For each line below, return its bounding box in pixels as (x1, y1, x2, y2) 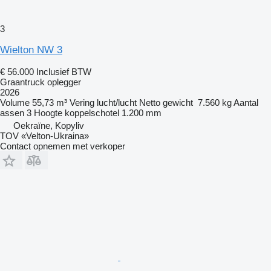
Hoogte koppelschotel (34, 107, 119, 118)
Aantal (233, 97, 258, 108)
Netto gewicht (139, 97, 193, 108)
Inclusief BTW (36, 66, 91, 77)
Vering (70, 97, 94, 108)
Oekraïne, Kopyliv (13, 120, 84, 131)
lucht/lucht (97, 97, 137, 108)
